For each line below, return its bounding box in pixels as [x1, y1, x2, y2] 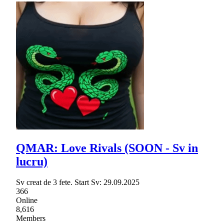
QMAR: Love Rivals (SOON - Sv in [16, 141, 198, 154]
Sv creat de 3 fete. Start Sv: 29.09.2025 [16, 178, 139, 187]
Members [16, 214, 45, 223]
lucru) [16, 154, 47, 168]
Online [16, 196, 37, 205]
